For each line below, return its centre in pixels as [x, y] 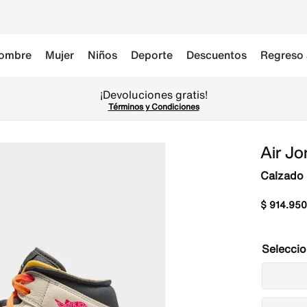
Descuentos [217, 55]
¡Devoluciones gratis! [153, 95]
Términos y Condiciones [153, 107]
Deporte [152, 55]
